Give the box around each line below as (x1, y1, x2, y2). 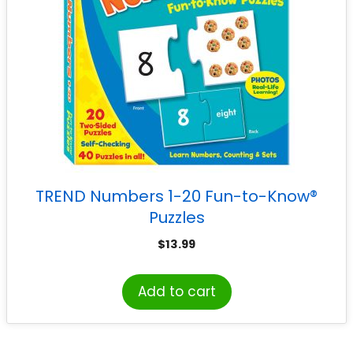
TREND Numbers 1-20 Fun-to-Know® (35, 184, 318, 207)
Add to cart (137, 282, 216, 302)
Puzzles (148, 206, 205, 229)
